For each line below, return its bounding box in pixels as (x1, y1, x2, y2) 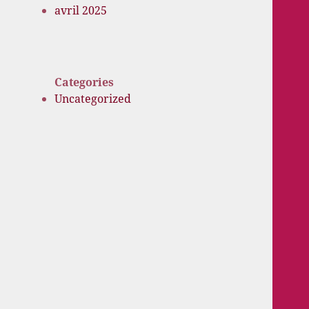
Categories (54, 74, 114, 90)
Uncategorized (54, 90, 132, 106)
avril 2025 (54, 3, 108, 19)
